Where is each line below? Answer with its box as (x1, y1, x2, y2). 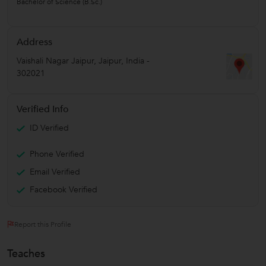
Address (17, 35, 52, 49)
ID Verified (30, 122, 69, 134)
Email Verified (30, 166, 80, 178)
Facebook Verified (30, 183, 97, 195)
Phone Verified (30, 148, 84, 160)
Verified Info (17, 102, 69, 116)
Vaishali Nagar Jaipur (17, 55, 94, 66)
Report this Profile (14, 219, 71, 229)
